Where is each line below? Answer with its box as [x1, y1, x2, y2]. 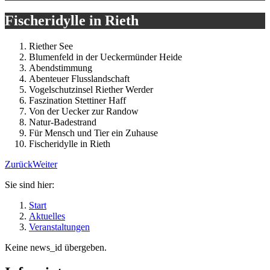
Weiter [33, 159, 57, 169]
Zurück [5, 159, 33, 169]
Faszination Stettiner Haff [29, 95, 126, 105]
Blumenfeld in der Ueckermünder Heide [29, 51, 182, 62]
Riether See [29, 40, 73, 51]
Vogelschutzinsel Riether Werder [29, 84, 153, 95]
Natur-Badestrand [29, 116, 96, 127]
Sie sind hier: [5, 179, 54, 190]
